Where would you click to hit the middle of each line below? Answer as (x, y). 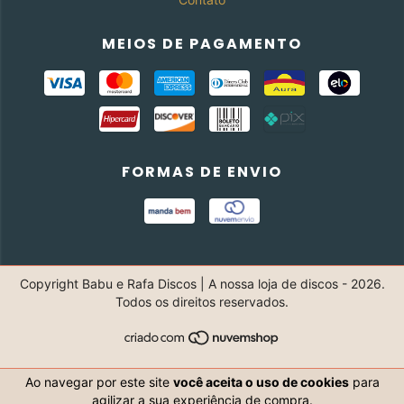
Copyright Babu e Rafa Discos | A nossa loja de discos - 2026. (202, 283)
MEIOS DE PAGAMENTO (202, 43)
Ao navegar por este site (99, 382)
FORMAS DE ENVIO (202, 171)
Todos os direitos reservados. (202, 301)
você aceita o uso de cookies (261, 382)
